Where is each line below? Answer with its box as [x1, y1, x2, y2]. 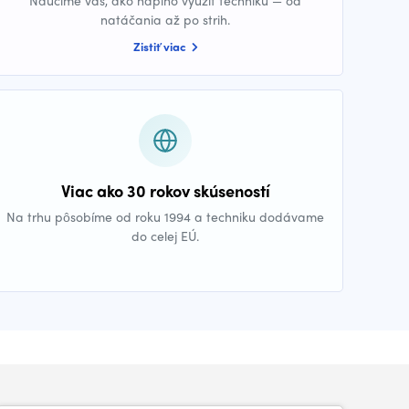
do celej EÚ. [131, 226, 199, 245]
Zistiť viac [132, 37, 189, 55]
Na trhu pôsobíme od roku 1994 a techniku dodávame [6, 207, 324, 225]
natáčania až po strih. [100, 10, 230, 28]
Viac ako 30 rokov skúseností [60, 179, 270, 202]
